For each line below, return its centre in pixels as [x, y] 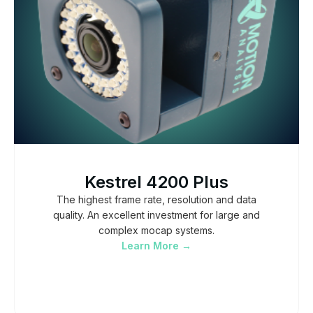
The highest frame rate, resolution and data [156, 199]
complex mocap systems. [156, 230]
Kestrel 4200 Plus [156, 182]
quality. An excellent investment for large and [156, 214]
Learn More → [156, 245]
